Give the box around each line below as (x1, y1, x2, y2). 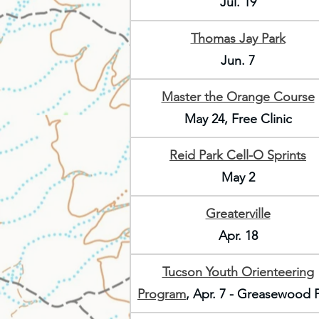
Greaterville (205, 206, 271, 221)
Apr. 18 (218, 228, 258, 244)
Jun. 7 (221, 53, 255, 68)
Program (137, 286, 186, 302)
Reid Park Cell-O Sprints (169, 147, 306, 163)
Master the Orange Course (161, 89, 315, 105)
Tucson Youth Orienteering (162, 264, 314, 280)
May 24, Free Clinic (184, 111, 292, 127)
